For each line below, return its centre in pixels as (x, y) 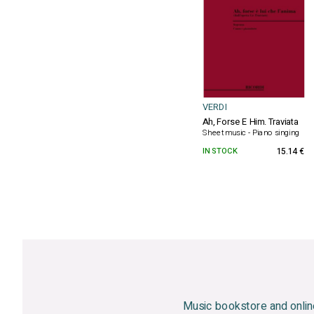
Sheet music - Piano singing (251, 132)
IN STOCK (220, 151)
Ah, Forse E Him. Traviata (251, 122)
